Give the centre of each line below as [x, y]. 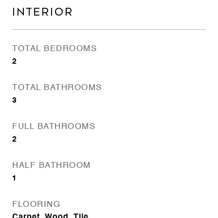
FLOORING [36, 205]
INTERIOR [43, 12]
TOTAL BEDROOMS [54, 49]
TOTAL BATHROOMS [57, 88]
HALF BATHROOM [52, 166]
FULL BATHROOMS [54, 127]
